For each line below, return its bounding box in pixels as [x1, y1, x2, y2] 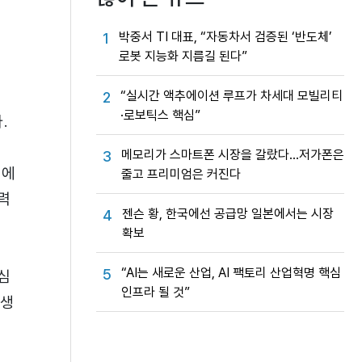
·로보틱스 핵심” [120, 107, 200, 123]
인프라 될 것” [121, 284, 190, 300]
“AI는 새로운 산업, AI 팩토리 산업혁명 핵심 [121, 265, 341, 280]
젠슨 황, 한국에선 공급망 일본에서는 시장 [122, 206, 334, 221]
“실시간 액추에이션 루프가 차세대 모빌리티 [120, 88, 343, 103]
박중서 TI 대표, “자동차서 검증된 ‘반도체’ [119, 29, 332, 44]
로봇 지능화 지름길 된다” [119, 48, 247, 64]
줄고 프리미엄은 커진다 [121, 166, 241, 182]
